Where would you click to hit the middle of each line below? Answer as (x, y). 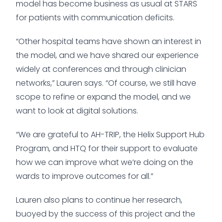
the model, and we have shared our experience (107, 55)
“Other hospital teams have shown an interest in (109, 41)
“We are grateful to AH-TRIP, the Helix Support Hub (110, 134)
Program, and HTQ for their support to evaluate (107, 148)
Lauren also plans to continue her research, (99, 200)
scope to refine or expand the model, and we (103, 97)
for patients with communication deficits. (95, 17)
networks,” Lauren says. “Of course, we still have (106, 83)
